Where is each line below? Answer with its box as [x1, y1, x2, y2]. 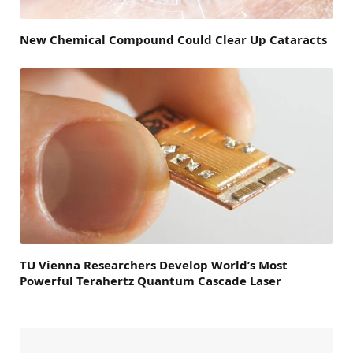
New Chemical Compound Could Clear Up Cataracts [20, 31, 327, 47]
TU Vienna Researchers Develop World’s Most [20, 256, 288, 273]
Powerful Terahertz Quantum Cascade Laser [20, 272, 281, 288]
